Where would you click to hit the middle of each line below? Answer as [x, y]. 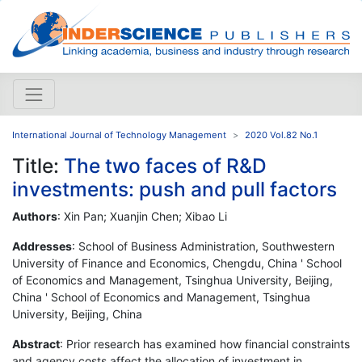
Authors [35, 216]
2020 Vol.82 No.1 [281, 135]
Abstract [36, 343]
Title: [38, 165]
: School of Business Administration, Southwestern [203, 246]
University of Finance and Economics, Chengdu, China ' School [177, 263]
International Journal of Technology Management [119, 135]
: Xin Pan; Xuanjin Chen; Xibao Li [142, 216]
